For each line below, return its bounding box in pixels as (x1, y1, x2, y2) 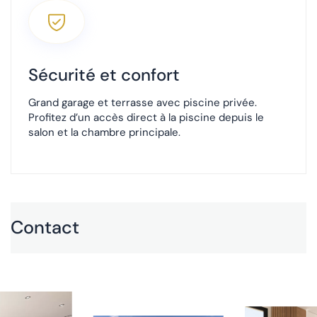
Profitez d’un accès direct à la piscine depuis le (28, 110, 264, 125)
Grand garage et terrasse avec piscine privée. (28, 96, 257, 110)
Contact (11, 215, 79, 239)
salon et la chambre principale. (28, 125, 180, 140)
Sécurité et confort (28, 64, 180, 86)
